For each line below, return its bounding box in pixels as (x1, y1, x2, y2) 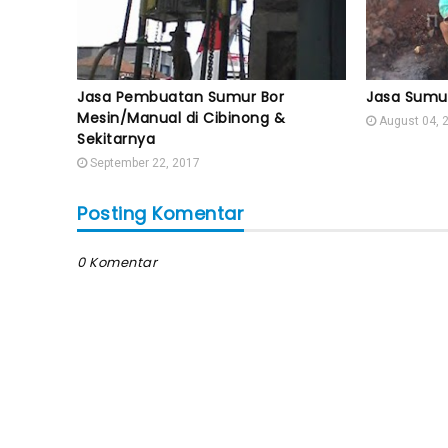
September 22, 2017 (90, 156, 200, 170)
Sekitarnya (77, 129, 155, 149)
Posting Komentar (77, 201, 244, 226)
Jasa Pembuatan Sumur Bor (77, 87, 284, 107)
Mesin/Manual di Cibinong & (77, 108, 285, 128)
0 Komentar (77, 253, 157, 272)
